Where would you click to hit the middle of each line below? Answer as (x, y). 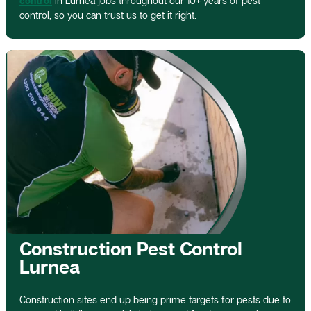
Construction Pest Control (131, 249)
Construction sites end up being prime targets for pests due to (155, 300)
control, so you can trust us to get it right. (108, 15)
